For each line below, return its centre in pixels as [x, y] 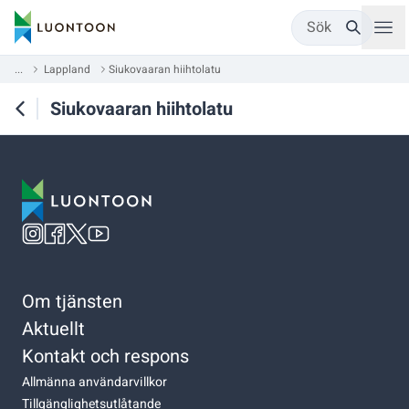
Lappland [67, 69]
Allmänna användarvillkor [94, 382]
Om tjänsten [72, 301]
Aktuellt [53, 329]
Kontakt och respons [105, 356]
